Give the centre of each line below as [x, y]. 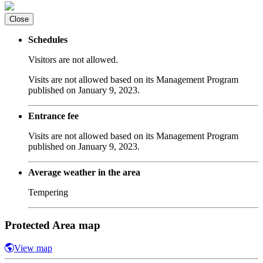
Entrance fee [53, 116]
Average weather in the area [84, 172]
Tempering [48, 192]
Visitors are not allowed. [73, 59]
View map [33, 248]
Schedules [48, 39]
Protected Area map [53, 225]
